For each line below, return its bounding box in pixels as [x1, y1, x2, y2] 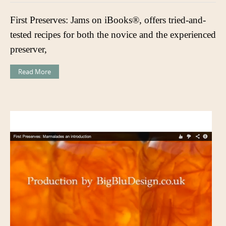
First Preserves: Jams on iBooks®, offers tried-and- [10, 14, 206, 25]
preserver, [10, 43, 47, 54]
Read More [18, 67, 51, 76]
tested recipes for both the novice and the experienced [10, 29, 216, 40]
